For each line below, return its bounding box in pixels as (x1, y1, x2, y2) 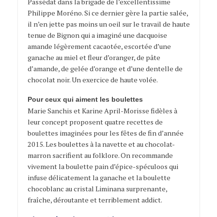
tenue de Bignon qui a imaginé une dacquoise (27, 30, 167, 40)
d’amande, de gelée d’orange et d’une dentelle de (27, 63, 183, 73)
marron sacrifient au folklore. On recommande (27, 151, 173, 160)
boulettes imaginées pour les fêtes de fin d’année (27, 128, 184, 138)
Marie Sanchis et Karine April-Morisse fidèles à (27, 106, 177, 116)
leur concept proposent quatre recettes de (27, 117, 163, 127)
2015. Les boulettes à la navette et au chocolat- (27, 139, 175, 149)
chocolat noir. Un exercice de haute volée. (27, 75, 158, 84)
